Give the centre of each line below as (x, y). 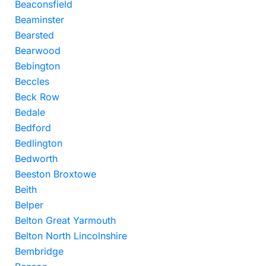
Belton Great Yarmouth (65, 220)
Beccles (32, 81)
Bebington (37, 66)
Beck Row (37, 97)
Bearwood (38, 50)
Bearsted (34, 35)
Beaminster (39, 20)
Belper (29, 205)
